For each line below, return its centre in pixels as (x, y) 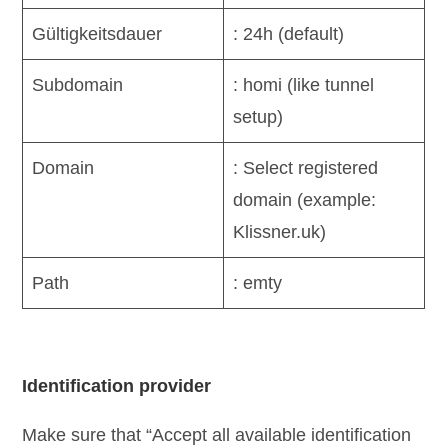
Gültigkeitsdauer (97, 33)
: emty (258, 282)
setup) (258, 116)
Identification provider (117, 385)
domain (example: (305, 199)
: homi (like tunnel (304, 84)
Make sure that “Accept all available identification (217, 434)
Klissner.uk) (280, 231)
